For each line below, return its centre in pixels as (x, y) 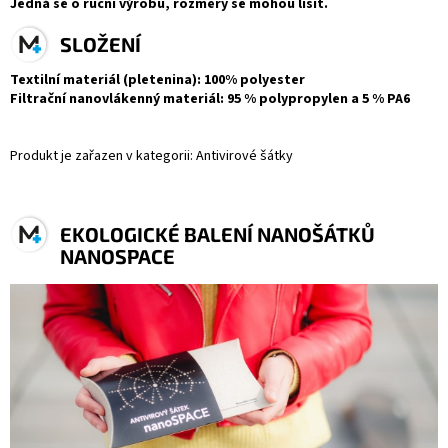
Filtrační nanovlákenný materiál (115, 99)
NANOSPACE (117, 256)
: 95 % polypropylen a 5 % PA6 (315, 99)
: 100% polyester (251, 80)
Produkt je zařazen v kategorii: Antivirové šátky (151, 156)
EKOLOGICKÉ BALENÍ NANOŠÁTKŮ (217, 234)
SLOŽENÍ (100, 43)
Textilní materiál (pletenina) (103, 80)
